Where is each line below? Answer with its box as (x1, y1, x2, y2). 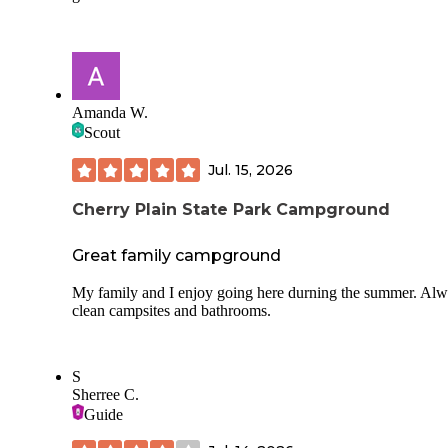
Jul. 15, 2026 (208, 160, 293, 179)
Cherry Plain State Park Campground (72, 200, 390, 220)
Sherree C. (72, 385, 139, 403)
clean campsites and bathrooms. (72, 301, 271, 319)
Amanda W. (72, 104, 148, 122)
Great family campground (72, 245, 281, 265)
